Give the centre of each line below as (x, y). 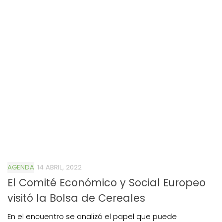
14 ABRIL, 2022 (59, 167)
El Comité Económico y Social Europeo (107, 182)
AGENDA (21, 167)
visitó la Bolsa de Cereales (76, 198)
